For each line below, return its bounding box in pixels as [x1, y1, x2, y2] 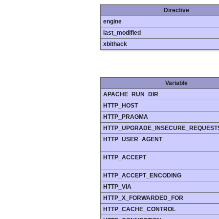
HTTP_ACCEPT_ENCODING [103, 172, 181, 179]
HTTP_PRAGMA [103, 113, 148, 121]
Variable [165, 80, 188, 87]
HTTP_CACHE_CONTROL [103, 206, 175, 213]
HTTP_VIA [103, 183, 131, 191]
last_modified [103, 29, 141, 37]
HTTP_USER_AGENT [103, 136, 162, 143]
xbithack [103, 41, 127, 48]
